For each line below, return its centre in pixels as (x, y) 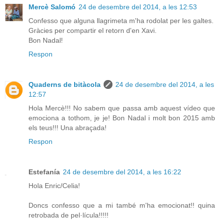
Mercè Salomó (52, 7)
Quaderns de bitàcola (65, 84)
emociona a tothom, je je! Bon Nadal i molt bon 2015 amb (122, 118)
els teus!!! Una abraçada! (68, 127)
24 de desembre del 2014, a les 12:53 (138, 7)
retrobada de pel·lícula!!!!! (69, 215)
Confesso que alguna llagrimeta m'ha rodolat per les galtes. (121, 20)
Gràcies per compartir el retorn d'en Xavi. (93, 30)
